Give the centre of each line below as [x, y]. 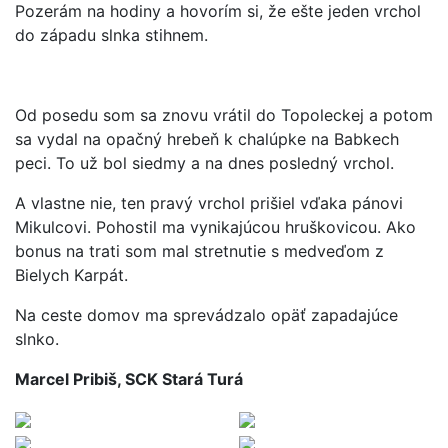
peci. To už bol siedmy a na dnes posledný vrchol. [204, 162]
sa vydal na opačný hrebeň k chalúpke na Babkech [207, 138]
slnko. [37, 338]
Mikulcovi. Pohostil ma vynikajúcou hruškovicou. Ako [215, 226]
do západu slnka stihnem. [111, 34]
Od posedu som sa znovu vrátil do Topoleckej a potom [224, 114]
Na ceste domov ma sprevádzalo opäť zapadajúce [206, 314]
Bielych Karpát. [71, 274]
